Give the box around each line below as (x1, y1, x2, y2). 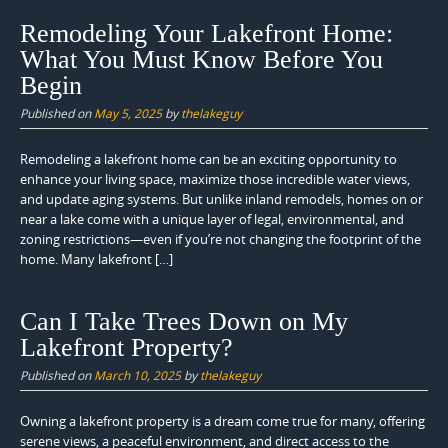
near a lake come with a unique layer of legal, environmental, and (20, 210, 404, 229)
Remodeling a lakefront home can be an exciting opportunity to (20, 150, 397, 169)
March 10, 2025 (94, 366, 181, 383)
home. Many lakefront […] (20, 250, 173, 269)
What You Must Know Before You (20, 45, 383, 75)
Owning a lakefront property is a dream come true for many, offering (20, 411, 425, 430)
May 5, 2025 (94, 105, 162, 122)
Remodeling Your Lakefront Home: (20, 19, 393, 49)
